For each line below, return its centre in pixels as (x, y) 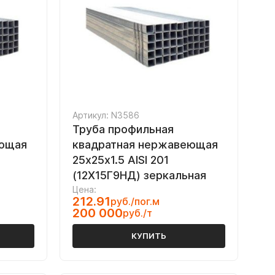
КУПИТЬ (149, 236)
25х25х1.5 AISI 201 (121, 160)
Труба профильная (123, 129)
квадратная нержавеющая (145, 145)
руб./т (137, 213)
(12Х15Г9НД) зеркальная (139, 175)
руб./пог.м (135, 201)
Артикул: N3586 (106, 115)
